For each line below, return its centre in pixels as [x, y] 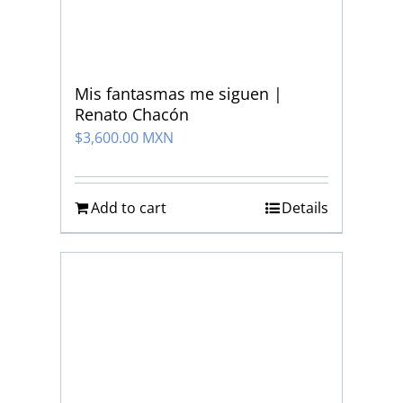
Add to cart [129, 208]
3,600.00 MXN [129, 138]
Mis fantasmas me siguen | [179, 94]
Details [304, 208]
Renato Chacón [132, 115]
